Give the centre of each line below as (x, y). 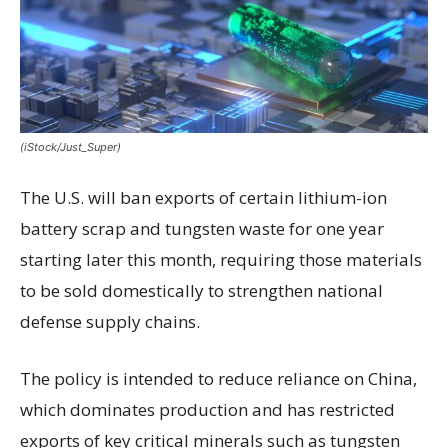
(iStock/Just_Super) (70, 147)
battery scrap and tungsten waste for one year (202, 229)
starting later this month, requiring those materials (221, 260)
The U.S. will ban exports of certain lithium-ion (203, 198)
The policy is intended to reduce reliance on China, (218, 379)
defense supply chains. (110, 322)
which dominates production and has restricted (207, 410)
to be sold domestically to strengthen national (201, 291)
